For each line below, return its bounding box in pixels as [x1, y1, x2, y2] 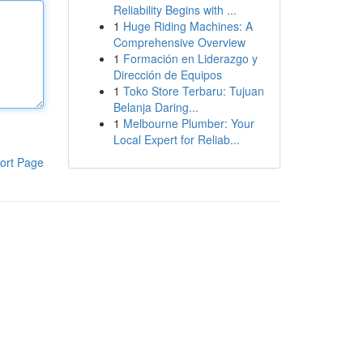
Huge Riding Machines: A [122, 18, 253, 34]
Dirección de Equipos [113, 66, 222, 83]
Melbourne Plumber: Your [122, 115, 254, 131]
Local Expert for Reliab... [113, 131, 240, 147]
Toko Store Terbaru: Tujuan [122, 83, 264, 99]
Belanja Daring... [113, 99, 199, 115]
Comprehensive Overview [113, 34, 246, 50]
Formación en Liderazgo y [122, 50, 258, 66]
